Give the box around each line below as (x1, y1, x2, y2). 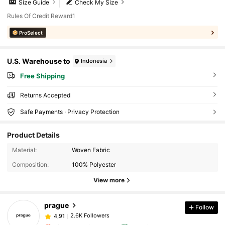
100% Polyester (72, 160, 117, 168)
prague (44, 200, 69, 209)
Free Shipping (20, 71, 65, 80)
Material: (12, 146, 37, 154)
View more (93, 176, 125, 184)
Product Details (7, 130, 60, 139)
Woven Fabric (72, 146, 110, 154)
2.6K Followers (70, 211, 109, 219)
